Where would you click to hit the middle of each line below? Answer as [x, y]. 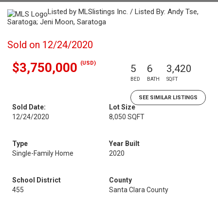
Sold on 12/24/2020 [50, 45]
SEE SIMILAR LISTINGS [168, 98]
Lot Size [122, 107]
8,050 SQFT [127, 117]
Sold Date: [29, 107]
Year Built [124, 144]
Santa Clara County [139, 190]
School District [36, 180]
